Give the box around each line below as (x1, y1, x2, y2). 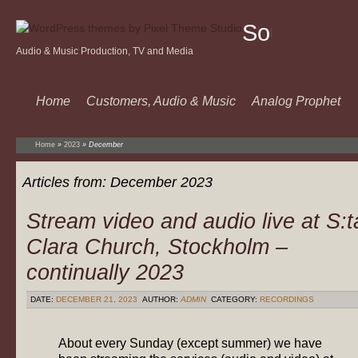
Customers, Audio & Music (86, 94, 236, 108)
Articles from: (22, 173, 110, 190)
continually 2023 (26, 260, 184, 284)
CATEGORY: (209, 295, 260, 304)
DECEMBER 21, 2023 (56, 295, 137, 304)
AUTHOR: (140, 295, 181, 304)
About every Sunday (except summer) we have (58, 336, 322, 351)
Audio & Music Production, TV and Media (16, 46, 193, 56)
